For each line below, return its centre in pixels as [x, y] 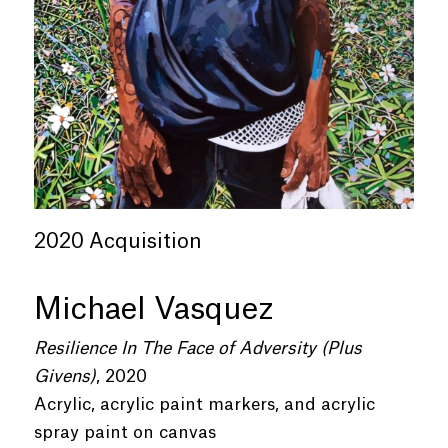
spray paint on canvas [124, 432]
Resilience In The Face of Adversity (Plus [197, 348]
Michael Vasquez [153, 309]
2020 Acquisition [117, 241]
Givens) [64, 376]
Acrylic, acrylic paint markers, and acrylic [204, 404]
